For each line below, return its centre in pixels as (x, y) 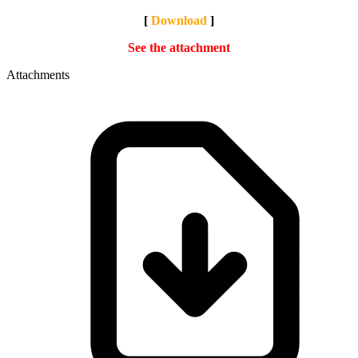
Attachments (38, 74)
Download (179, 20)
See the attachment (179, 47)
